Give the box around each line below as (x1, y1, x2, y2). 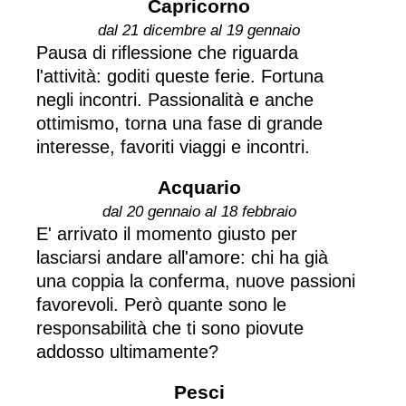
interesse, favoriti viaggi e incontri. (36, 136, 310, 157)
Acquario (157, 176, 241, 198)
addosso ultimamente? (36, 341, 218, 362)
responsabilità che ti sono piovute (36, 317, 304, 338)
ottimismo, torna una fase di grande (36, 112, 323, 133)
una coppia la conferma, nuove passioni (36, 270, 355, 291)
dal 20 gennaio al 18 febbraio (101, 202, 296, 220)
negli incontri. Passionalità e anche (36, 89, 314, 110)
